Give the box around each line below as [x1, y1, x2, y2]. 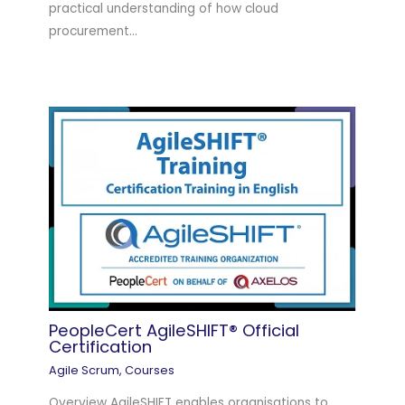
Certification [49, 335, 153, 359]
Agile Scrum [49, 362, 120, 378]
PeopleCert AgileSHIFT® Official [49, 319, 300, 343]
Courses [125, 362, 175, 378]
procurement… [49, 22, 138, 40]
